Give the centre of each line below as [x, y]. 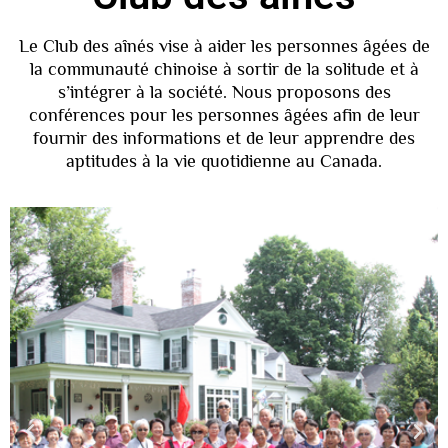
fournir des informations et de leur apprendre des [224, 137]
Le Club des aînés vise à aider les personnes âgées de [224, 45]
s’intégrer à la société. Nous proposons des [224, 91]
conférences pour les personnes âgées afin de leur [224, 114]
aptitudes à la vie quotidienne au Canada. [224, 160]
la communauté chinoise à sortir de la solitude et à [224, 68]
